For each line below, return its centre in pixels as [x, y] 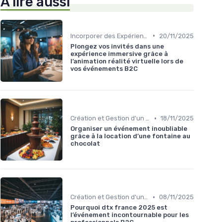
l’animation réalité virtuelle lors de [127, 61]
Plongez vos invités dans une [117, 46]
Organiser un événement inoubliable [129, 129]
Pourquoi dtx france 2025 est [119, 208]
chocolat [85, 144]
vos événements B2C [104, 68]
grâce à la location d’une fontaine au [130, 136]
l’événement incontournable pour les [130, 215]
